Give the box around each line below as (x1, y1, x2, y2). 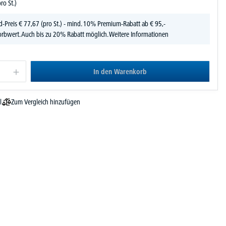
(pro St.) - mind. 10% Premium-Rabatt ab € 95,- (39, 19, 165, 28)
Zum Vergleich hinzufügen (11, 97, 80, 106)
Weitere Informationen (109, 29, 168, 39)
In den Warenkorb (93, 67, 147, 76)
